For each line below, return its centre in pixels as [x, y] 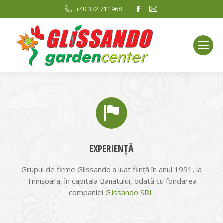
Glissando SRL [129, 192]
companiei [87, 192]
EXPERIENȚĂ [111, 149]
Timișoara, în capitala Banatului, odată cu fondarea [111, 181]
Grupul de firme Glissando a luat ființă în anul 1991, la [111, 169]
